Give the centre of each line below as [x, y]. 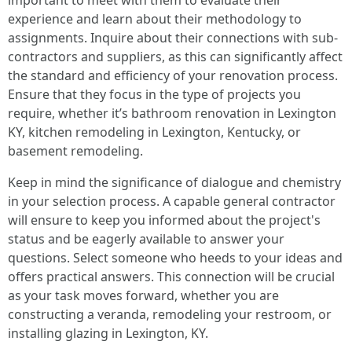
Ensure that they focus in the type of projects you [154, 94]
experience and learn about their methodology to [155, 19]
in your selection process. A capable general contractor [172, 201]
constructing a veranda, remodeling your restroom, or [170, 314]
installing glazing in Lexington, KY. [108, 333]
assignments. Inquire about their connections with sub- [173, 38]
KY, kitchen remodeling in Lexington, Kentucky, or [154, 132]
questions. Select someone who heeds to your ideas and [175, 258]
